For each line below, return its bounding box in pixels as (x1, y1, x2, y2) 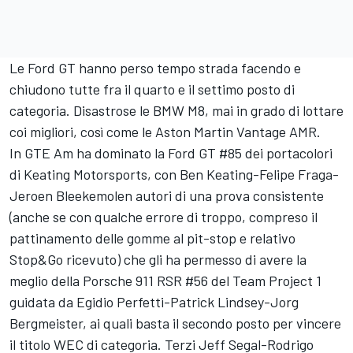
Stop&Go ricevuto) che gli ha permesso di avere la (9, 251, 307, 268)
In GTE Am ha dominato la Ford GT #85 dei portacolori (9, 144, 333, 162)
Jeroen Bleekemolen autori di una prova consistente (9, 187, 324, 204)
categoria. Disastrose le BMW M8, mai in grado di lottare (9, 102, 344, 119)
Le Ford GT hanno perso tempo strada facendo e (9, 59, 301, 76)
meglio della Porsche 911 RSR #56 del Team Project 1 (9, 272, 321, 289)
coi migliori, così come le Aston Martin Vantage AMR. (9, 123, 321, 140)
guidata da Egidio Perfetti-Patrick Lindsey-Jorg (9, 293, 299, 310)
